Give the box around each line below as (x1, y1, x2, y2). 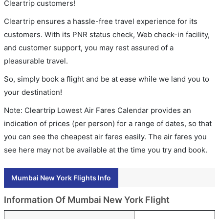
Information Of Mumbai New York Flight (4, 195, 170, 205)
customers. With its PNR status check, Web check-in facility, (4, 30, 210, 39)
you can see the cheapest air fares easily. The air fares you (4, 132, 207, 141)
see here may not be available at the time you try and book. (4, 145, 207, 154)
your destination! (4, 88, 62, 97)
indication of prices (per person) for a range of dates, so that (4, 119, 212, 128)
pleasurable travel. (4, 56, 68, 66)
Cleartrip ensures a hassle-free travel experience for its (4, 17, 197, 26)
